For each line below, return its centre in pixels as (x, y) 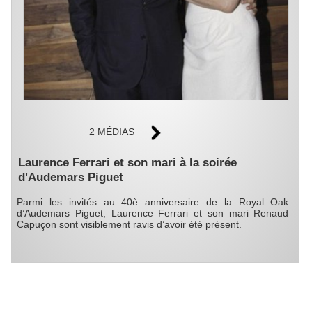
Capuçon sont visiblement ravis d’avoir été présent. (130, 225)
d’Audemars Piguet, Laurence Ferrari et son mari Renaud (153, 213)
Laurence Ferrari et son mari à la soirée (127, 162)
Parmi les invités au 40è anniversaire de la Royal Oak (153, 202)
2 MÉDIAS (112, 131)
